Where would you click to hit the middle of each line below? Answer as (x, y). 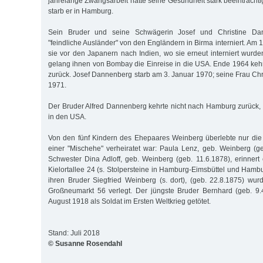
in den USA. (67, 117)
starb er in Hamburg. (81, 11)
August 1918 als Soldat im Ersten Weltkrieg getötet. (129, 201)
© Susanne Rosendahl (85, 243)
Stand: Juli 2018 (74, 233)
